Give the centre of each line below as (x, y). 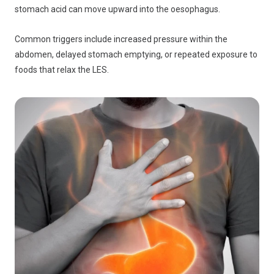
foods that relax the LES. (62, 70)
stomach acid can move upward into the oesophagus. (117, 9)
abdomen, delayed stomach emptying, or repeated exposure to (136, 54)
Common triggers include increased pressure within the (121, 39)
